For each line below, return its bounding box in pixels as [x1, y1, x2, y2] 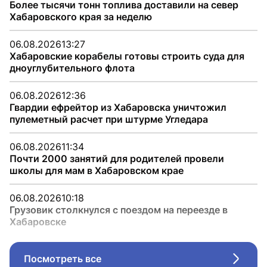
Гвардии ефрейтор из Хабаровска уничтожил [10, 101, 226, 113]
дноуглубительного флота [10, 62, 135, 74]
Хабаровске [10, 216, 66, 228]
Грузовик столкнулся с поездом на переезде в [10, 204, 228, 216]
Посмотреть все [24, 253, 101, 265]
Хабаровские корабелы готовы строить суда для [10, 50, 244, 62]
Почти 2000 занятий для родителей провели [10, 153, 224, 164]
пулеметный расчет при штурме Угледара [10, 113, 208, 125]
